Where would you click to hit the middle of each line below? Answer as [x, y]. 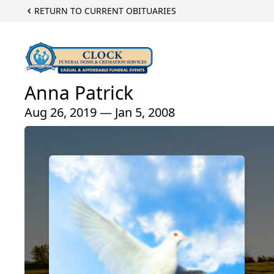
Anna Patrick [79, 93]
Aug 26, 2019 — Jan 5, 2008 [100, 113]
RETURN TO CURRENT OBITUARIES [105, 11]
